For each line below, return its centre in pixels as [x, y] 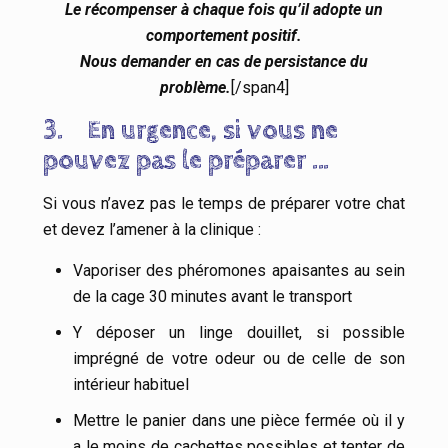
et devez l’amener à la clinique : [152, 230]
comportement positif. [224, 36]
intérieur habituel [131, 385]
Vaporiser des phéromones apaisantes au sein [239, 271]
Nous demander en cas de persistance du [224, 62]
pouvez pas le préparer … [186, 161]
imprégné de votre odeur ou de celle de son [239, 359]
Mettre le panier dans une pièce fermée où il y [239, 421]
